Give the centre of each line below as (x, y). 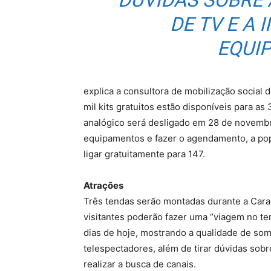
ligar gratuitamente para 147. (144, 154)
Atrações (103, 185)
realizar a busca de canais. (140, 264)
